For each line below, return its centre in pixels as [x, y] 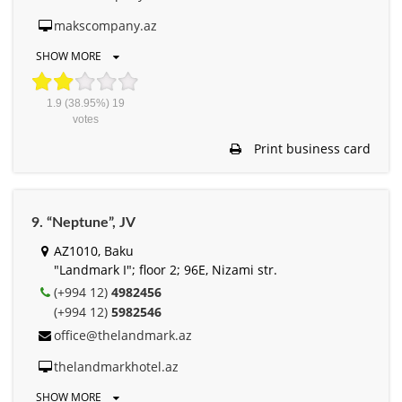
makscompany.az [105, 25]
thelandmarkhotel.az [116, 366]
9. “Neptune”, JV [83, 222]
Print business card [310, 148]
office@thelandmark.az [123, 335]
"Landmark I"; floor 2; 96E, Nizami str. [166, 269]
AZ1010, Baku [94, 250]
